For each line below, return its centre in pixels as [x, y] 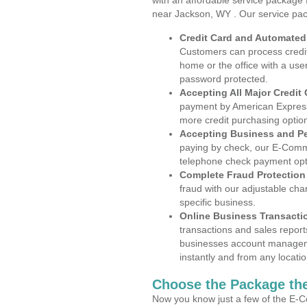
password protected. [224, 79]
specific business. [218, 202]
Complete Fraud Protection [243, 175]
